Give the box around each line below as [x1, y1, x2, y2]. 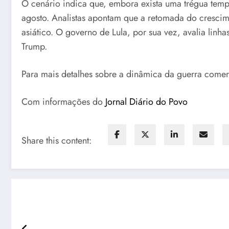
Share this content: [21, 134, 91, 148]
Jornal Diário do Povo [105, 95, 188, 108]
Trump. [21, 40, 47, 54]
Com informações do [21, 95, 105, 108]
